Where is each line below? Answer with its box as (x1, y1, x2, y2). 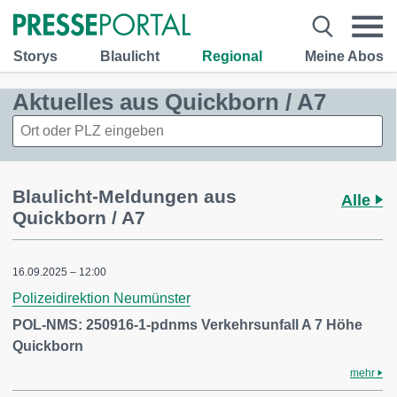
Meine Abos (305, 48, 384, 64)
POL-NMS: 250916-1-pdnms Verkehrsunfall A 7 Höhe (12, 317, 362, 332)
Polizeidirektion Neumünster (12, 291, 191, 306)
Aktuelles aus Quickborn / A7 (12, 89, 326, 115)
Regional (202, 48, 262, 64)
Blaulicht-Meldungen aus (12, 186, 237, 206)
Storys (13, 48, 58, 64)
